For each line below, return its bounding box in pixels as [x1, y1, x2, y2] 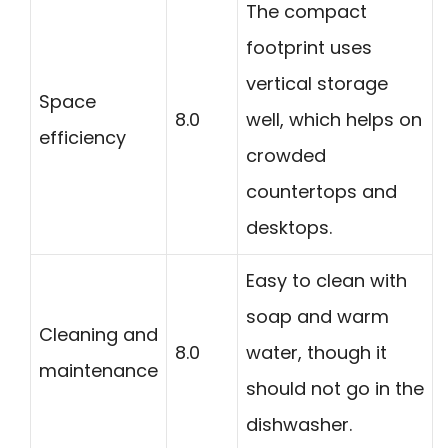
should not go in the [246, 376, 424, 402]
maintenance [39, 358, 158, 384]
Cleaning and [39, 322, 158, 348]
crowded [246, 143, 326, 169]
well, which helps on [246, 107, 422, 133]
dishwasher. [246, 412, 352, 438]
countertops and [246, 179, 397, 205]
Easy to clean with [246, 268, 407, 294]
